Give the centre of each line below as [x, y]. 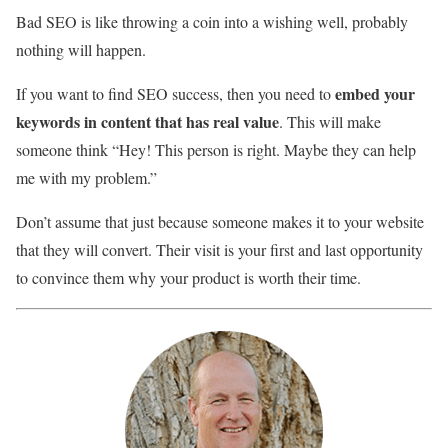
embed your [375, 93]
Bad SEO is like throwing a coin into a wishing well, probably [212, 21]
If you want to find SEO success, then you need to [175, 93]
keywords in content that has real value [147, 121]
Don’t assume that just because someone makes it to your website [220, 221]
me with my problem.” [86, 177]
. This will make [330, 121]
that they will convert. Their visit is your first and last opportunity [219, 249]
